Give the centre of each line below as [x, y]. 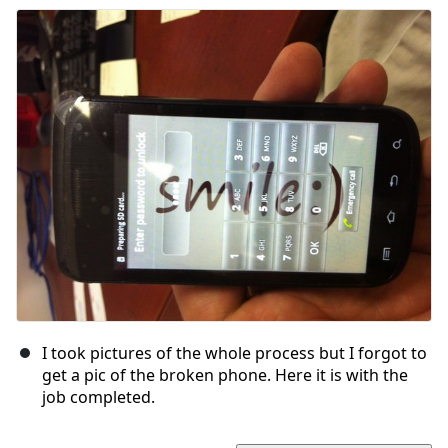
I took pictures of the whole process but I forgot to [234, 352]
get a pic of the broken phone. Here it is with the [225, 374]
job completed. [98, 396]
